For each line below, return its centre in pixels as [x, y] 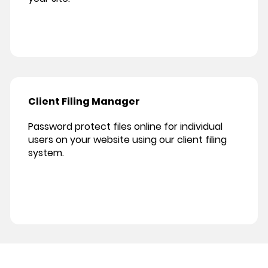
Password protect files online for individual [125, 127]
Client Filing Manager [84, 102]
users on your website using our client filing [127, 140]
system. [46, 153]
